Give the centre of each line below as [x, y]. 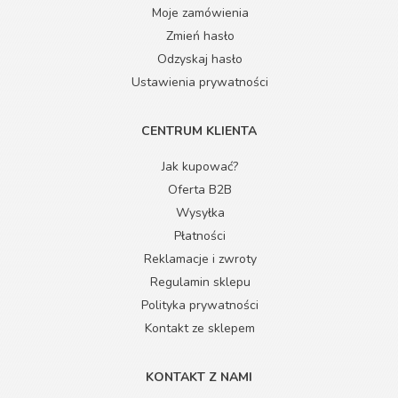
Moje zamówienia [200, 13]
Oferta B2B [200, 190]
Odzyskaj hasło [200, 60]
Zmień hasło [200, 36]
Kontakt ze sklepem [200, 329]
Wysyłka [200, 213]
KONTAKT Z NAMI [199, 378]
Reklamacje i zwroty [200, 259]
